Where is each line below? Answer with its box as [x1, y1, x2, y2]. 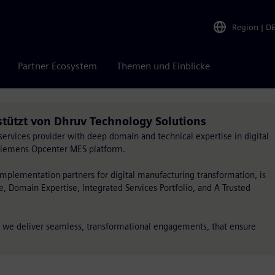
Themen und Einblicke [117, 60, 210, 72]
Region [232, 21, 258, 32]
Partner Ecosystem [18, 60, 97, 72]
